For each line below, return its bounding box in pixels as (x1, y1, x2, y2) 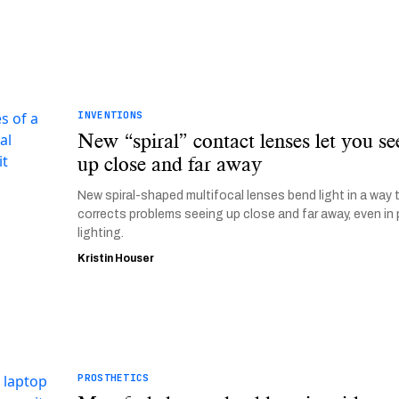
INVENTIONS (77, 109, 143, 121)
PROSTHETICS (77, 371, 150, 384)
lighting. (77, 226, 125, 240)
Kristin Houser (77, 252, 155, 265)
